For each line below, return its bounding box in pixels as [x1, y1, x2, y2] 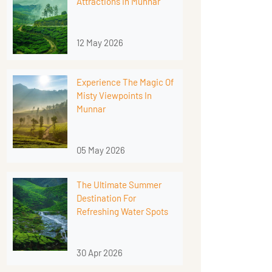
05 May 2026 [76, 144, 125, 155]
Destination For [76, 192, 136, 203]
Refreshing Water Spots [76, 205, 168, 217]
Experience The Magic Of [76, 76, 174, 87]
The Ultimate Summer [76, 178, 161, 190]
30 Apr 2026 [76, 246, 123, 258]
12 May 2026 [76, 36, 123, 48]
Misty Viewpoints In [76, 89, 152, 101]
